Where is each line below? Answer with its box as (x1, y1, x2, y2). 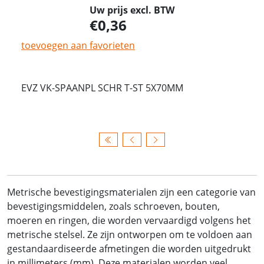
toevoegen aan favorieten (21, 39, 135, 52)
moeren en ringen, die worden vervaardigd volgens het (7, 214, 251, 227)
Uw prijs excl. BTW (90, 4, 174, 17)
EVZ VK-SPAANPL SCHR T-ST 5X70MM (21, 81, 183, 95)
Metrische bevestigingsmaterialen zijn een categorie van (7, 186, 256, 199)
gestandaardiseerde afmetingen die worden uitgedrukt (7, 242, 251, 256)
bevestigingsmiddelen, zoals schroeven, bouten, (7, 200, 220, 213)
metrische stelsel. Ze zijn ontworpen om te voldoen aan (7, 228, 252, 242)
